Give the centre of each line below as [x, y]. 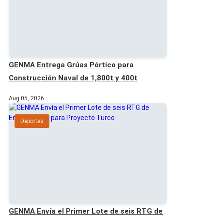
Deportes [32, 121]
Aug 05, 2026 [26, 99]
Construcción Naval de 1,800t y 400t [73, 78]
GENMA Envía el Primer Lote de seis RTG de [86, 211]
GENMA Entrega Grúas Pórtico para [71, 65]
